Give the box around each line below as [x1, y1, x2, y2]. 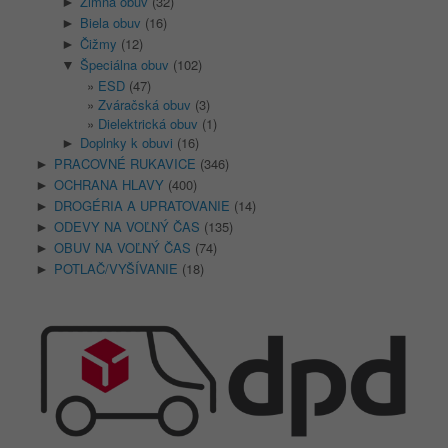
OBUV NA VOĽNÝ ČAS [54, 238, 191, 258]
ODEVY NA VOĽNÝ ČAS [54, 217, 200, 237]
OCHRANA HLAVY [54, 175, 164, 195]
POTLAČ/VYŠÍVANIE [54, 259, 178, 279]
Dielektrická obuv [98, 114, 198, 134]
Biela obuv [80, 13, 141, 33]
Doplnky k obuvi [80, 133, 173, 153]
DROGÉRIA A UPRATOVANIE [54, 196, 230, 216]
